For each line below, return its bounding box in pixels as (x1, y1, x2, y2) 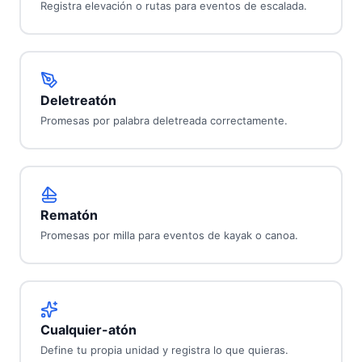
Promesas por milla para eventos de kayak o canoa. (40, 229, 298, 242)
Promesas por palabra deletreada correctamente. (40, 114, 288, 128)
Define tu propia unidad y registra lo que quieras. (40, 343, 288, 357)
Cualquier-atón (40, 322, 137, 339)
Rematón (40, 207, 98, 224)
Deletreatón (40, 92, 116, 109)
